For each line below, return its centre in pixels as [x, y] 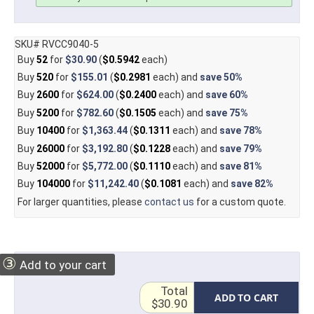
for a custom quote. [240, 202]
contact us [169, 202]
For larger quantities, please [81, 202]
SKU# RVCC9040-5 [57, 44]
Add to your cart [62, 265]
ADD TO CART [246, 298]
